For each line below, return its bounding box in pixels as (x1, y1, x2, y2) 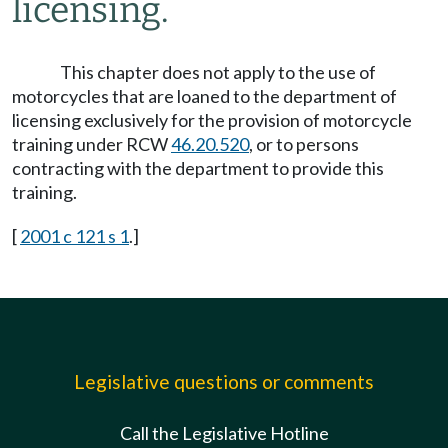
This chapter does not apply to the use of (60, 61, 376, 83)
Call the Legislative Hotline (119, 422, 329, 444)
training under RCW (12, 133, 171, 155)
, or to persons (249, 133, 359, 155)
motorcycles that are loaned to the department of (12, 85, 397, 107)
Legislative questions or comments (74, 370, 374, 393)
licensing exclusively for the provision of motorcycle (12, 109, 412, 131)
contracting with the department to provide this (12, 157, 384, 179)
